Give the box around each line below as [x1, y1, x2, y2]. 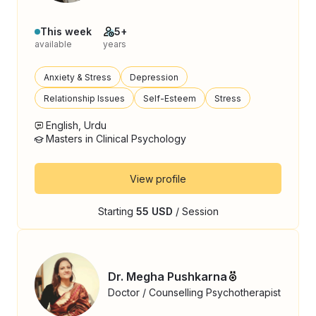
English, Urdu [46, 119, 107, 131]
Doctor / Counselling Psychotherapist [108, 286, 281, 298]
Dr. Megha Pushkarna [108, 269, 227, 284]
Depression [130, 71, 178, 83]
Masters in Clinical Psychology [46, 133, 186, 145]
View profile [130, 172, 186, 185]
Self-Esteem [143, 92, 196, 104]
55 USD [135, 205, 173, 217]
